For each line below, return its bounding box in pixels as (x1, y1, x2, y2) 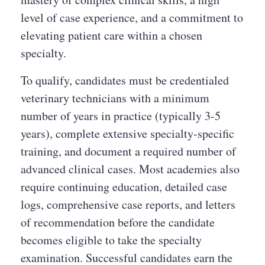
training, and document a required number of (21, 143, 236, 159)
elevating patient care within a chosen (21, 27, 202, 43)
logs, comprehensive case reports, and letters (21, 196, 235, 212)
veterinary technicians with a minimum (21, 90, 209, 106)
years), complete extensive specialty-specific (21, 125, 234, 141)
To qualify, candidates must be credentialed (21, 72, 229, 88)
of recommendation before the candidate (21, 214, 215, 230)
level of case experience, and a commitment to (21, 9, 243, 25)
